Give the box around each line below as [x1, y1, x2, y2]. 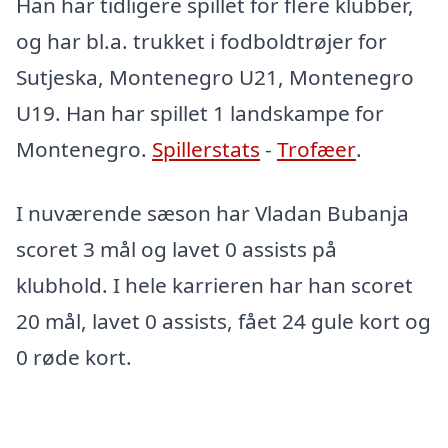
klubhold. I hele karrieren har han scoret [16, 271, 413, 300]
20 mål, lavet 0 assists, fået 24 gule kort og [16, 307, 431, 336]
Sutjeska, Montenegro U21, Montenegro [16, 63, 414, 92]
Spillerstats [152, 135, 260, 164]
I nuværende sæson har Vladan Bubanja [16, 199, 409, 228]
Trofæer [277, 135, 356, 164]
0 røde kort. [16, 343, 132, 372]
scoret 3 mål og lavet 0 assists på [16, 235, 337, 264]
